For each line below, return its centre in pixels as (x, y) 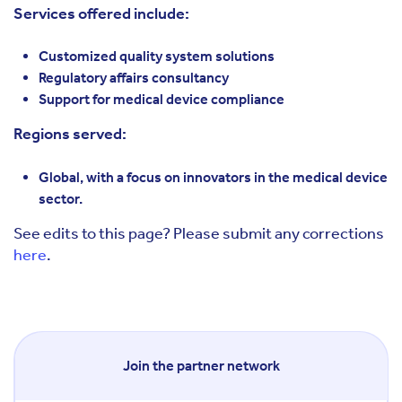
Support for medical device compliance (162, 99)
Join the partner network (201, 366)
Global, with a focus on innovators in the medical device (213, 177)
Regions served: (71, 134)
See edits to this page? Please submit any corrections (199, 233)
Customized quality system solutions (157, 56)
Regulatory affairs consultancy (134, 78)
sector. (61, 198)
